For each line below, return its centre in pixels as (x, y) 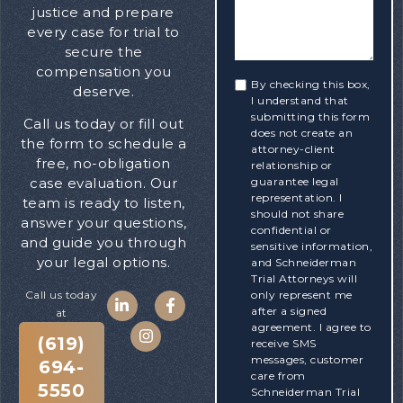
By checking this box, (311, 84)
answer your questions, (104, 223)
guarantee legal (295, 181)
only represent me (302, 294)
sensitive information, (312, 246)
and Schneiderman (304, 262)
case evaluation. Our (104, 184)
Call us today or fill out (103, 124)
